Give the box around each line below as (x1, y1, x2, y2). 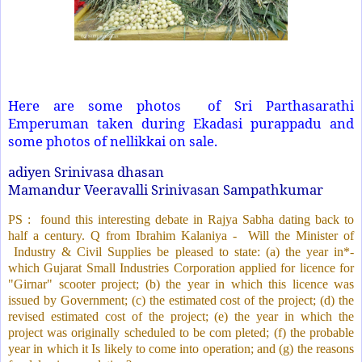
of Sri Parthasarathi (208, 96, 355, 116)
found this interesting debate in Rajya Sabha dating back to (40, 212, 354, 226)
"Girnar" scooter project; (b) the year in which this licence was (8, 276, 354, 291)
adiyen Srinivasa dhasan (8, 162, 164, 181)
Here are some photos (8, 96, 195, 116)
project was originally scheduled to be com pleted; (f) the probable (8, 325, 354, 339)
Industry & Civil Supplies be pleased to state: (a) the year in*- (14, 244, 355, 259)
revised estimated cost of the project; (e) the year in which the (8, 309, 354, 323)
